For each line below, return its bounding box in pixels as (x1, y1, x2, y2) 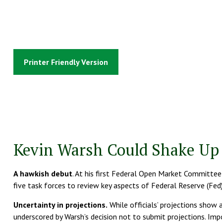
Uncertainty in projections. (13, 199, 108, 210)
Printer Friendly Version (23, 56, 108, 67)
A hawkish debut (13, 168, 72, 178)
